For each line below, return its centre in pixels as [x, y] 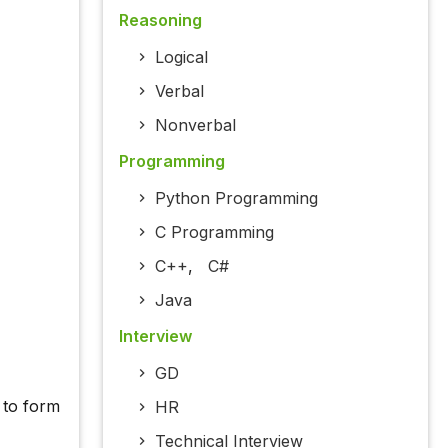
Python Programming [236, 198]
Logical [181, 57]
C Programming [214, 232]
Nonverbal [195, 125]
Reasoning [160, 20]
